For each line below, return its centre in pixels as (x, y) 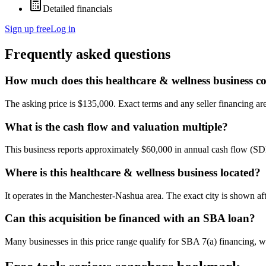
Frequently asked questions (88, 54)
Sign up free (28, 29)
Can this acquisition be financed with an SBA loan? (130, 218)
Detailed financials (77, 9)
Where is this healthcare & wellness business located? (133, 172)
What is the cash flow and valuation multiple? (116, 126)
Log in (63, 29)
